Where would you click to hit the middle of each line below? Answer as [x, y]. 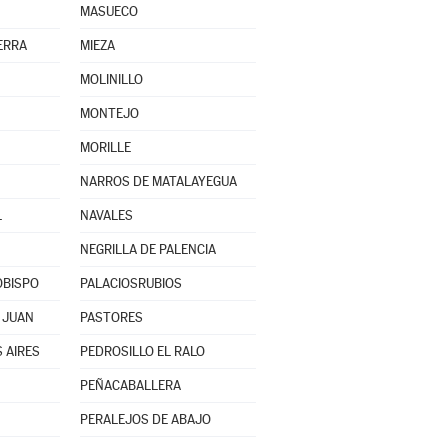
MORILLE [105, 147]
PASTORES [111, 317]
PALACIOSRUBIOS [130, 283]
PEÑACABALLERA [130, 385]
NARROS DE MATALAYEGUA [158, 181]
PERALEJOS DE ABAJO [145, 419]
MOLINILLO [111, 79]
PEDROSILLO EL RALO [142, 351]
